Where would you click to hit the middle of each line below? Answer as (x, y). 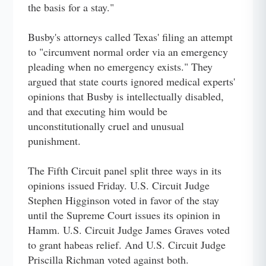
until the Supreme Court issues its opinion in (124, 215)
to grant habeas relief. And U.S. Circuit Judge (127, 244)
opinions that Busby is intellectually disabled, (126, 96)
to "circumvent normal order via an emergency (128, 51)
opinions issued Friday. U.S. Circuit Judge (119, 185)
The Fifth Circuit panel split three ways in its (125, 170)
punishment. (55, 140)
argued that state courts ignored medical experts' (132, 81)
